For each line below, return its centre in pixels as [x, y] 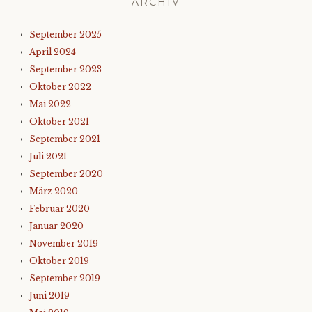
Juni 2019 [49, 296]
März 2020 [54, 192]
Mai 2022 [50, 104]
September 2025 [65, 35]
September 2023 [65, 70]
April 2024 [53, 52]
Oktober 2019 [59, 261]
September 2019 [65, 279]
